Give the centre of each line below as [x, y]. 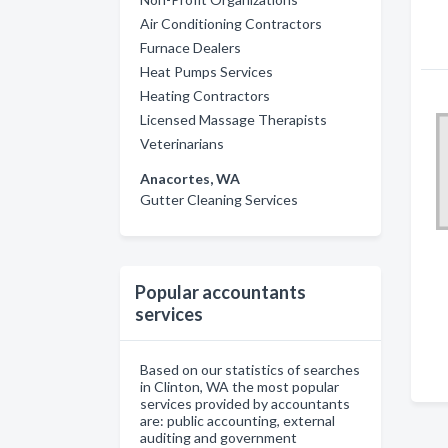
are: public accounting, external [237, 420]
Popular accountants [220, 292]
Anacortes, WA [190, 178]
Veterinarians [182, 143]
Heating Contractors [205, 95]
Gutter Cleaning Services [219, 199]
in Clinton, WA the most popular [239, 386]
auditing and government [218, 437]
